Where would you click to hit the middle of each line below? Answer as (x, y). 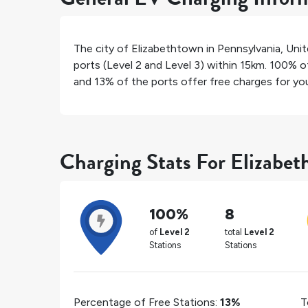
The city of (102, 49)
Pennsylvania (249, 49)
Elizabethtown (167, 49)
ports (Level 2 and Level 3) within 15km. (172, 65)
